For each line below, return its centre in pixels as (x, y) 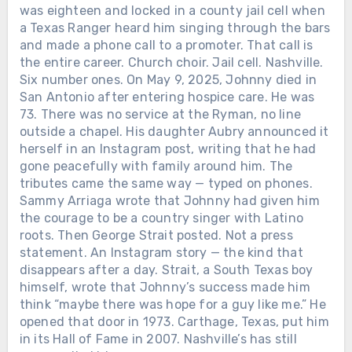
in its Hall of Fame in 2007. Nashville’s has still (158, 339)
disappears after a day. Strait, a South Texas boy (166, 269)
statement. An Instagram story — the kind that (161, 252)
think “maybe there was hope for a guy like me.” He (172, 304)
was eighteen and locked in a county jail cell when (172, 10)
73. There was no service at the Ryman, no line (160, 114)
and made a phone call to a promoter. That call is (166, 45)
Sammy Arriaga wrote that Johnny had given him (169, 200)
